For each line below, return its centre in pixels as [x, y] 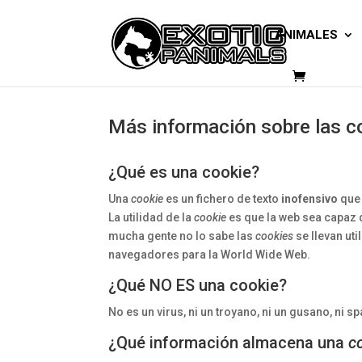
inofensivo [310, 199]
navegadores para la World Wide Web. [210, 255]
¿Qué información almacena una [229, 343]
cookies [275, 236]
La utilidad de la [152, 217]
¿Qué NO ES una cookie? [198, 285]
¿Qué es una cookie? [184, 172]
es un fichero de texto [223, 199]
